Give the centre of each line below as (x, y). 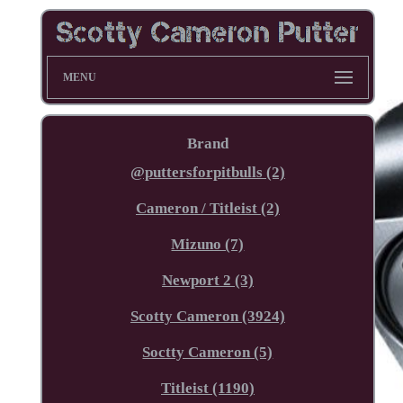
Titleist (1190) (207, 388)
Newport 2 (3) (207, 280)
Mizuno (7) (208, 244)
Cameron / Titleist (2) (207, 208)
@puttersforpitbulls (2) (207, 172)
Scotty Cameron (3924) (207, 316)
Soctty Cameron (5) (208, 352)
